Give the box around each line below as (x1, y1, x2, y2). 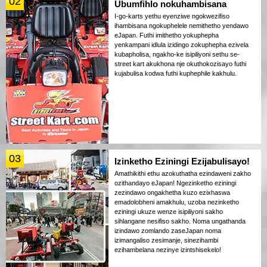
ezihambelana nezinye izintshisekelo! (114, 246, 221, 253)
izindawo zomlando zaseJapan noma (114, 226, 221, 234)
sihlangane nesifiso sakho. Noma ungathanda (114, 217, 246, 225)
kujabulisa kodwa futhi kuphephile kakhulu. (114, 69, 237, 77)
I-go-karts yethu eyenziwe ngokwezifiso (114, 12, 229, 20)
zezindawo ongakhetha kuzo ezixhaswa (114, 188, 230, 196)
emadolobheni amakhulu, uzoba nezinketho (114, 198, 239, 206)
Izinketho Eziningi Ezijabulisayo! (114, 156, 250, 166)
